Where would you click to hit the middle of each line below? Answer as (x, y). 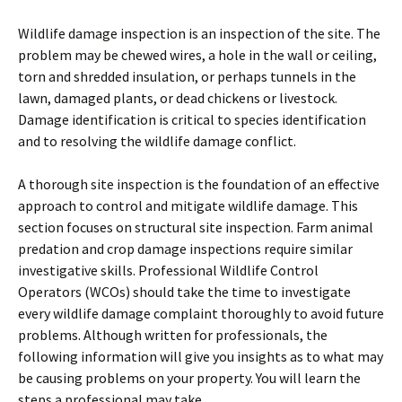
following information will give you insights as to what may (201, 356)
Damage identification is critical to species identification (192, 119)
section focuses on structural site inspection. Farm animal (196, 227)
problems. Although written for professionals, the (173, 335)
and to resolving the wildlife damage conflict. (157, 141)
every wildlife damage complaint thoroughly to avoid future (201, 313)
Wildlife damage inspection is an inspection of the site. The (199, 33)
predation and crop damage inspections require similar (185, 249)
